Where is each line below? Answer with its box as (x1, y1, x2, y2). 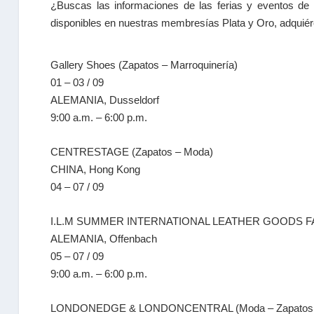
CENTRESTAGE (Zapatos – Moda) (50, 146, 214, 158)
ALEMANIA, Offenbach (50, 233, 158, 245)
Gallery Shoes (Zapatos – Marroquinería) (50, 59, 238, 71)
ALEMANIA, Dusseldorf (50, 94, 160, 106)
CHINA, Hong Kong (50, 163, 141, 175)
